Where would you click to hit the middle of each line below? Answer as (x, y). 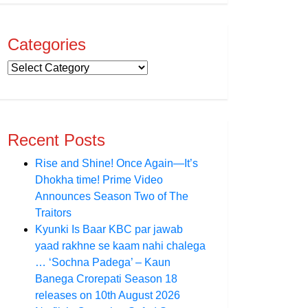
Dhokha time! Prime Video (99, 180)
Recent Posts (56, 140)
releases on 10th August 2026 (108, 295)
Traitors (53, 213)
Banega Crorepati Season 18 (106, 279)
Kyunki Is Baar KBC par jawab (109, 229)
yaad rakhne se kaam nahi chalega (120, 246)
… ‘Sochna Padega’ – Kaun (103, 262)
